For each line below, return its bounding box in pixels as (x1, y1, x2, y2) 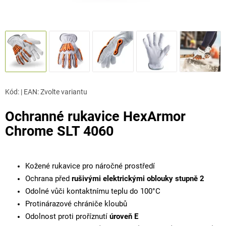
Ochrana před (25, 174, 72, 183)
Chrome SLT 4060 (5, 123, 114, 139)
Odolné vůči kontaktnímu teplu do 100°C (25, 187, 160, 196)
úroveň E (109, 212, 138, 221)
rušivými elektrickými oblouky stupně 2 (72, 174, 204, 183)
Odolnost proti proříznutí (25, 212, 109, 221)
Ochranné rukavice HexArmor (5, 108, 186, 125)
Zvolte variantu (40, 87, 87, 96)
